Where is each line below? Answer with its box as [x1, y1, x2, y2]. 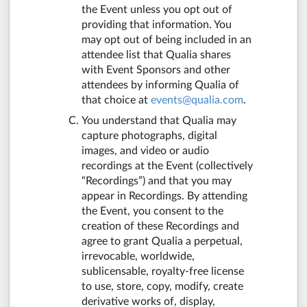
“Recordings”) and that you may [82, 175, 232, 186]
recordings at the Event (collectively [82, 160, 253, 171]
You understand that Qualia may [82, 114, 236, 126]
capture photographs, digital [82, 130, 217, 141]
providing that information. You [82, 19, 232, 30]
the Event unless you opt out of [82, 3, 232, 15]
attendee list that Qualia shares [82, 49, 231, 60]
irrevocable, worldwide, [82, 250, 195, 262]
